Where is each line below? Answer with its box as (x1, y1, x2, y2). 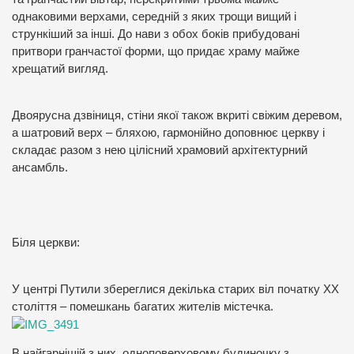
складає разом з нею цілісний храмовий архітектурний (12, 143, 307, 156)
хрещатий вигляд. (12, 62, 108, 75)
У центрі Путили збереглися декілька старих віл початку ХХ (12, 282, 339, 296)
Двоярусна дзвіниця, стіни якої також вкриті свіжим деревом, (12, 108, 342, 122)
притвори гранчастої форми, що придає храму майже (12, 44, 299, 58)
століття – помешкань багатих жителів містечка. (12, 299, 273, 313)
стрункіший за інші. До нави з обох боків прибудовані (12, 27, 299, 40)
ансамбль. (12, 160, 68, 174)
